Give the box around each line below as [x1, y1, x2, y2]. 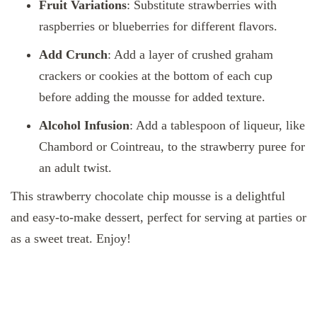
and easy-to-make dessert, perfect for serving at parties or [11, 209, 306, 224]
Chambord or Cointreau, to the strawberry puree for [39, 139, 305, 154]
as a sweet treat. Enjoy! [11, 231, 131, 246]
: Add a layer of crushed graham [108, 47, 273, 62]
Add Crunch [39, 47, 108, 62]
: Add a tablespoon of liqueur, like [129, 117, 305, 132]
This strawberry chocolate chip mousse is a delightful [11, 188, 285, 203]
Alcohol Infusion [39, 117, 129, 132]
